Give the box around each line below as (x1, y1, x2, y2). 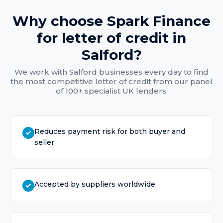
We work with (14, 67, 69, 77)
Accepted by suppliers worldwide (34, 180, 155, 189)
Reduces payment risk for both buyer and (34, 127, 185, 136)
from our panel (151, 77, 213, 86)
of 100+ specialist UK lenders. (55, 86, 168, 96)
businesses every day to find (97, 67, 209, 77)
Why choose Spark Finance (12, 12, 211, 29)
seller (34, 138, 54, 147)
